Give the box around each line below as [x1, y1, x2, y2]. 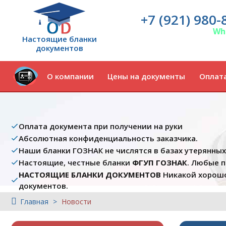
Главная [20, 197, 48, 206]
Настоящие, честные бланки [19, 157, 132, 167]
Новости [62, 197, 91, 206]
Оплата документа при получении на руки [19, 121, 183, 131]
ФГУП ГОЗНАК [132, 157, 187, 167]
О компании [46, 71, 94, 81]
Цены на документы [107, 71, 186, 81]
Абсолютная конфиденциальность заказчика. [19, 133, 198, 143]
